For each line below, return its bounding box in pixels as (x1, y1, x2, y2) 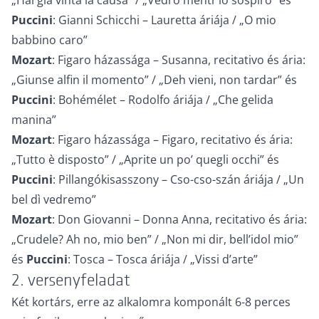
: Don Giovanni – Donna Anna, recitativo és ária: (52, 211, 307, 227)
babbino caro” (11, 32, 88, 48)
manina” (11, 112, 56, 127)
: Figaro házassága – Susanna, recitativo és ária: (52, 52, 305, 68)
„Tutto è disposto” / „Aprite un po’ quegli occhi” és (11, 152, 279, 167)
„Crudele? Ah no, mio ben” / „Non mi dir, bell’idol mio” (11, 231, 298, 247)
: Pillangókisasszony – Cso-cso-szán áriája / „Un (53, 172, 304, 187)
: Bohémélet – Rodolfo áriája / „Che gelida (53, 92, 273, 108)
